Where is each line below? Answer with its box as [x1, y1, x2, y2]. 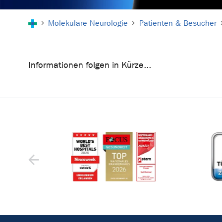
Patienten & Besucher [139, 18, 217, 28]
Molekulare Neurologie [48, 18, 128, 28]
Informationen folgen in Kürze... [28, 60, 151, 71]
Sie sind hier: [28, 10, 79, 21]
